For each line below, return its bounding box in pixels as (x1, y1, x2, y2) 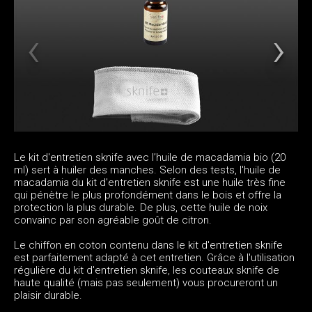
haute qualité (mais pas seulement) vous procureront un (14, 276, 278, 289)
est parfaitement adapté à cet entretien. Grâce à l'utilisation (14, 251, 295, 264)
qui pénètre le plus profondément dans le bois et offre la (14, 188, 281, 201)
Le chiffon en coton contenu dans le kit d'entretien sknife (14, 238, 283, 251)
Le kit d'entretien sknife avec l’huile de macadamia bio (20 (14, 150, 286, 164)
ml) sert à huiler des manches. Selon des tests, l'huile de (14, 163, 281, 176)
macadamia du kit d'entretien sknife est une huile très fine (14, 175, 286, 189)
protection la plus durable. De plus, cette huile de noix (14, 201, 267, 214)
